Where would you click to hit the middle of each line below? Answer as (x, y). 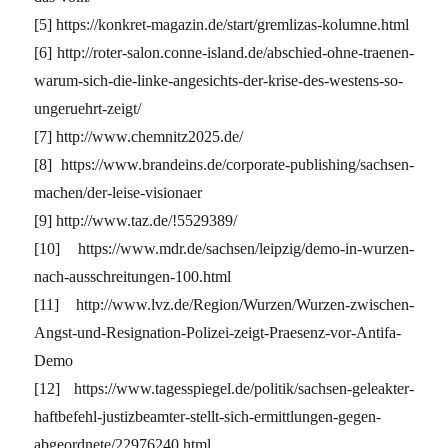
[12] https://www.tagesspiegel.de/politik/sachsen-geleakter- (224, 388)
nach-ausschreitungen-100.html (133, 276)
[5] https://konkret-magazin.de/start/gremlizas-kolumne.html (222, 24)
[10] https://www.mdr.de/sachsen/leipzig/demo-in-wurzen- (224, 248)
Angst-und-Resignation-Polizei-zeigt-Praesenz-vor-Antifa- (218, 332)
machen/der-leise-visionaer (118, 192)
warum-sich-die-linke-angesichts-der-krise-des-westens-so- (219, 80)
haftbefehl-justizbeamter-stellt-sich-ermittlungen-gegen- (208, 416)
